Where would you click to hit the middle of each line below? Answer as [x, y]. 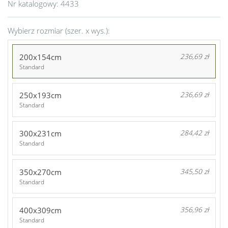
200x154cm [40, 57]
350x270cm [40, 172]
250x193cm [40, 95]
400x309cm [40, 210]
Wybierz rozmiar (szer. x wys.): [59, 31]
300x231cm [40, 134]
